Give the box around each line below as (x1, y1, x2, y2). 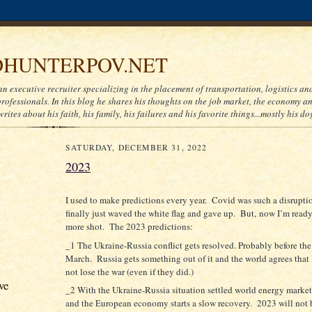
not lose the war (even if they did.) (65, 265, 194, 278)
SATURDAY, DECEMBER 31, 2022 (65, 142, 208, 153)
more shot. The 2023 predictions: (65, 219, 193, 233)
